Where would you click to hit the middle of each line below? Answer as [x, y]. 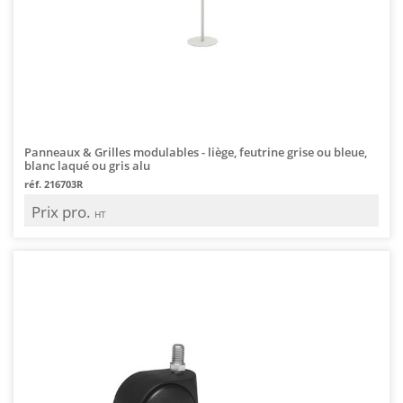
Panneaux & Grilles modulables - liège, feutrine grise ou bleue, [196, 152]
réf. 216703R [54, 184]
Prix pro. [63, 211]
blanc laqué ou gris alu [87, 165]
